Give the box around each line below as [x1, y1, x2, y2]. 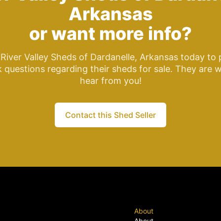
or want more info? [29, 22, 192, 44]
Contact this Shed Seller [65, 110, 156, 120]
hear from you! [79, 75, 142, 86]
